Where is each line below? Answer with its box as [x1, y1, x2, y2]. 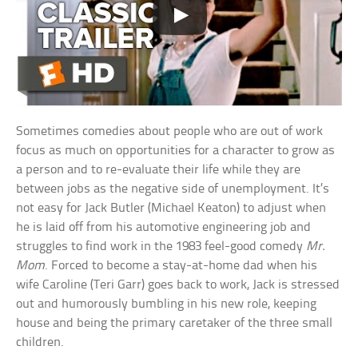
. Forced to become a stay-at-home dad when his [45, 258, 318, 272]
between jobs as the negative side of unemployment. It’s [16, 181, 330, 196]
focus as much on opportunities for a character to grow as [16, 143, 336, 157]
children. [16, 335, 65, 349]
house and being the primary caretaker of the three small [16, 316, 333, 330]
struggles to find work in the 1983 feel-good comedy [16, 239, 307, 253]
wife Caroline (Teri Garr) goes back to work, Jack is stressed [16, 277, 340, 292]
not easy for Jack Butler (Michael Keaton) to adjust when [16, 201, 327, 215]
